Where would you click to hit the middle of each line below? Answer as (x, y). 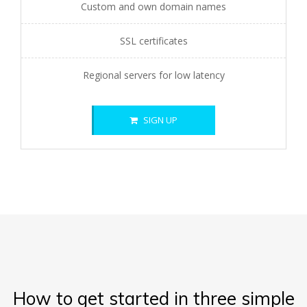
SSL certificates (153, 41)
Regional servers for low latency (153, 75)
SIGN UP (159, 120)
